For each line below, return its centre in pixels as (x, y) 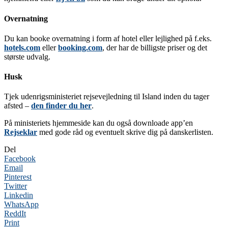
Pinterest (18, 177)
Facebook (20, 159)
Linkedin (19, 195)
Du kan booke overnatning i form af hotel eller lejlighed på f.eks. (108, 38)
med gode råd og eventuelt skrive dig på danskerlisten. (125, 132)
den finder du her (61, 106)
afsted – (18, 106)
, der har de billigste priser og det (155, 47)
